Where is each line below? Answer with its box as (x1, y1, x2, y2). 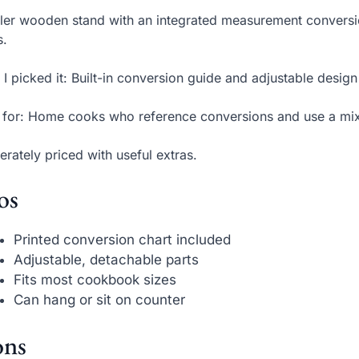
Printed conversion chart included (14, 231, 232, 248)
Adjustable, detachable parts (14, 251, 200, 268)
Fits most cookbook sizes (14, 271, 177, 288)
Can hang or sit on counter (14, 291, 186, 308)
